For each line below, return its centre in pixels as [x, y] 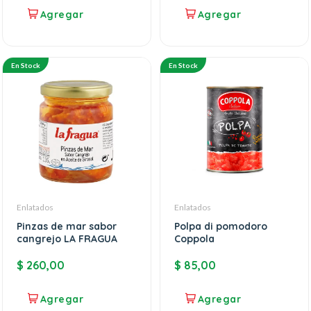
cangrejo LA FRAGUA [67, 239]
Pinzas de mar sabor [67, 227]
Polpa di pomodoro [221, 227]
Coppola [194, 239]
